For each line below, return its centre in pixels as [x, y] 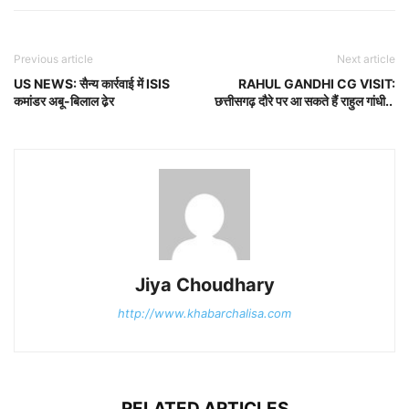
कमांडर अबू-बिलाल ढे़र [64, 101]
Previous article [53, 59]
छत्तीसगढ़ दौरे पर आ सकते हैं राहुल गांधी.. [305, 101]
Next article [366, 59]
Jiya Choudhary [204, 285]
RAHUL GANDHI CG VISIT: [317, 84]
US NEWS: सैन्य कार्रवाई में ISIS [92, 84]
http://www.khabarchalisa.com [204, 314]
